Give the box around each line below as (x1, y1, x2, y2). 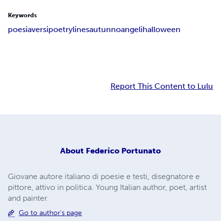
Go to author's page (19, 208, 82, 217)
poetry (48, 25, 73, 35)
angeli (121, 25, 143, 35)
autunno (89, 25, 121, 35)
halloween (143, 25, 181, 35)
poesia (8, 25, 32, 35)
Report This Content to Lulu (110, 81, 213, 91)
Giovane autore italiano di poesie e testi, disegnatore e (8, 171, 200, 181)
